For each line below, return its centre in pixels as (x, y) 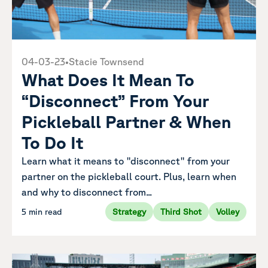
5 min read (42, 212)
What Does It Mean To (108, 80)
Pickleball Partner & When (126, 121)
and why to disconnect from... (87, 192)
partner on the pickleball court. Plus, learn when (129, 176)
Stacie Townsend (106, 62)
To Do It (52, 142)
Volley (228, 212)
